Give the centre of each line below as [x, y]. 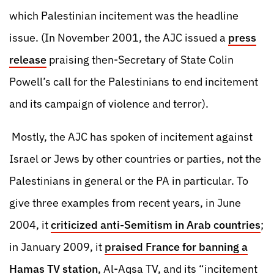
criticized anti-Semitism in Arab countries [156, 225]
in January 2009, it [57, 247]
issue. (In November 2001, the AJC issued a [119, 38]
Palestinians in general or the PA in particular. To [129, 181]
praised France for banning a [176, 247]
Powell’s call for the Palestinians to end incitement [134, 82]
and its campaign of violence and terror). [109, 104]
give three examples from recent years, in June [125, 203]
